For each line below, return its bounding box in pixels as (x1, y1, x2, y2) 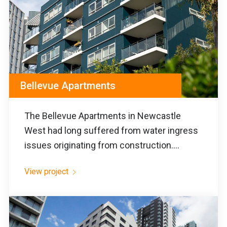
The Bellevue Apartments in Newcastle (24, 110, 181, 121)
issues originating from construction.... (24, 139, 179, 150)
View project (24, 166, 68, 176)
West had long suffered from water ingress (24, 125, 198, 136)
